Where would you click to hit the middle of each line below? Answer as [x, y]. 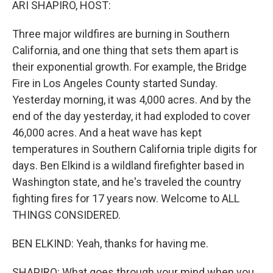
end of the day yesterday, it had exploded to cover [131, 116]
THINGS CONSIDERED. [66, 215]
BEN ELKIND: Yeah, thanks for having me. [110, 243]
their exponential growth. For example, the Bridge [129, 67]
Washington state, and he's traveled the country [127, 182]
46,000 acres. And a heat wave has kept [107, 133]
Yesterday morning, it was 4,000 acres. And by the [132, 100]
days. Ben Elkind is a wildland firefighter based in [128, 165]
